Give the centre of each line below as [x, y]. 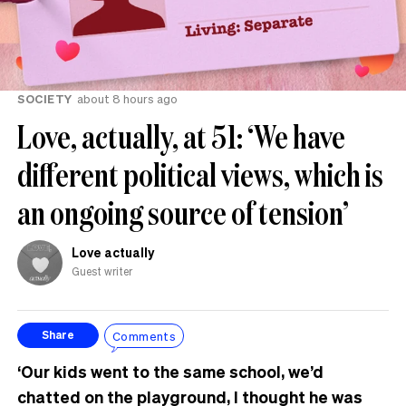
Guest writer [102, 271]
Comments [145, 335]
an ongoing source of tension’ [183, 213]
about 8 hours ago [127, 99]
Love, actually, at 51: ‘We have [181, 137]
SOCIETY [45, 99]
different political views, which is [200, 175]
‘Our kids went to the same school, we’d [170, 372]
